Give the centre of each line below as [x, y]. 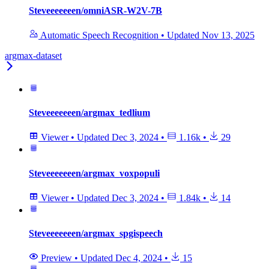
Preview [56, 258]
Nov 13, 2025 [228, 35]
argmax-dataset [33, 55]
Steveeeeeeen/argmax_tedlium [89, 113]
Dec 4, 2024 [139, 258]
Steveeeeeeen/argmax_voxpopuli [94, 173]
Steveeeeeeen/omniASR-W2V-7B [95, 10]
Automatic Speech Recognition [100, 35]
